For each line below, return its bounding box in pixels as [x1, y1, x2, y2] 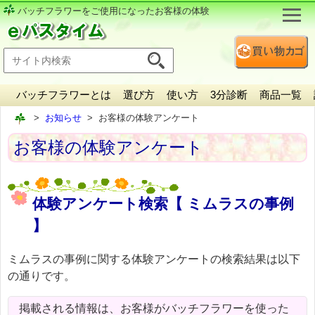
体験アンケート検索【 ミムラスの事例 [32, 195, 294, 212]
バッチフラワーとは [16, 89, 111, 101]
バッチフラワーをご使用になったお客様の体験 [18, 6, 210, 16]
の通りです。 [8, 269, 75, 282]
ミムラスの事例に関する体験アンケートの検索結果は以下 [8, 252, 300, 265]
